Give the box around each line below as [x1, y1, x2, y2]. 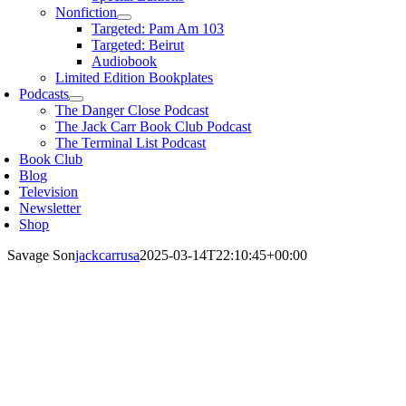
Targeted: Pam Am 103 [92, 21, 225, 36]
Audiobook [92, 53, 158, 69]
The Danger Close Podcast [55, 102, 209, 118]
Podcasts [19, 86, 70, 101]
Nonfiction [55, 5, 118, 20]
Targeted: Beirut [92, 37, 185, 53]
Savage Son [7, 247, 75, 263]
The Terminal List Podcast [55, 135, 207, 150]
